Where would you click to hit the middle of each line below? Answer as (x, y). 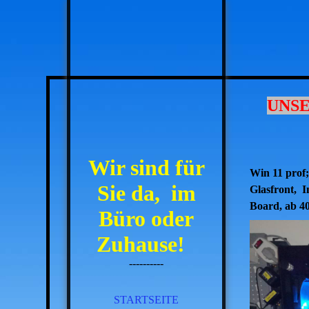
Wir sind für (146, 168)
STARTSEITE (146, 300)
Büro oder (146, 219)
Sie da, (131, 193)
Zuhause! (146, 244)
